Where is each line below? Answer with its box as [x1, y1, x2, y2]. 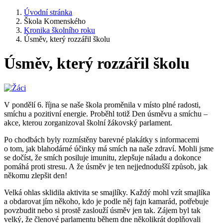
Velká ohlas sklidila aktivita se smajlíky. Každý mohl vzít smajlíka [4, 188, 210, 197]
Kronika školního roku [24, 26, 95, 34]
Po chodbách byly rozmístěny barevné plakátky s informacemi [4, 135, 199, 144]
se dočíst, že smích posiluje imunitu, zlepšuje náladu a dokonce [4, 153, 201, 162]
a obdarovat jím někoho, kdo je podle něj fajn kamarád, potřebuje [4, 197, 209, 206]
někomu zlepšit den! [4, 171, 67, 180]
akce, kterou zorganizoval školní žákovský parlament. [4, 118, 172, 127]
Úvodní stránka [24, 8, 72, 16]
